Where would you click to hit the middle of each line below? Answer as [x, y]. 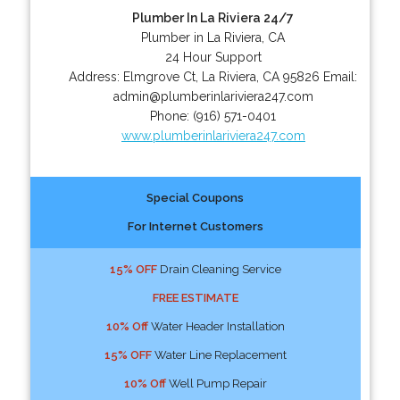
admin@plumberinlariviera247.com [213, 96]
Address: [96, 76]
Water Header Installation [216, 326]
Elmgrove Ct [160, 76]
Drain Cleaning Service [219, 269]
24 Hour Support [213, 57]
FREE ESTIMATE [195, 297]
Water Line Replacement [219, 354]
